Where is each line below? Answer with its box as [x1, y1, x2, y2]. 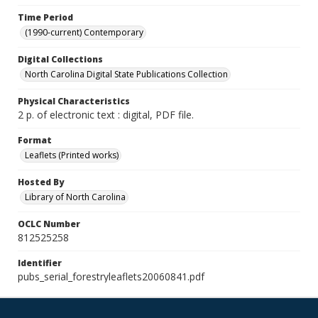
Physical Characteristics [18, 95, 130, 107]
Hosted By [18, 176, 64, 188]
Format [18, 134, 52, 146]
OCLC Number [18, 218, 80, 230]
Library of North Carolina [25, 191, 126, 203]
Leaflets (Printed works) [25, 149, 119, 161]
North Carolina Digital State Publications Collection [25, 68, 228, 80]
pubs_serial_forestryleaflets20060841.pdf [18, 270, 204, 283]
